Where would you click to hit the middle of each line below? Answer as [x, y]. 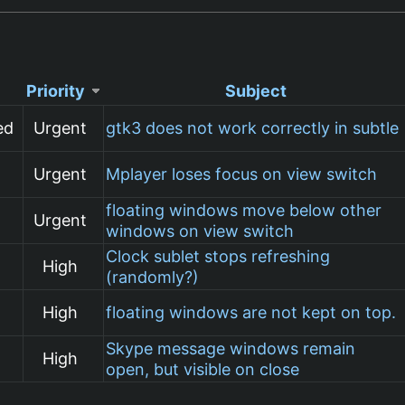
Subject [256, 90]
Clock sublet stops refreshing [218, 256]
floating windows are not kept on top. [251, 312]
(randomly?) [153, 277]
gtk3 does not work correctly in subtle [253, 127]
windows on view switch [200, 231]
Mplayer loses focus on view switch [242, 174]
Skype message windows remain [231, 348]
